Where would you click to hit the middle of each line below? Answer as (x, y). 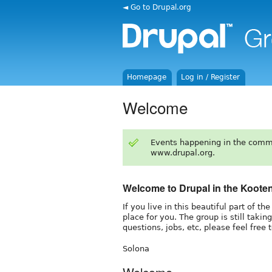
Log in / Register (211, 77)
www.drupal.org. (182, 152)
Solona (136, 248)
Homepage (147, 77)
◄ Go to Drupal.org (157, 7)
